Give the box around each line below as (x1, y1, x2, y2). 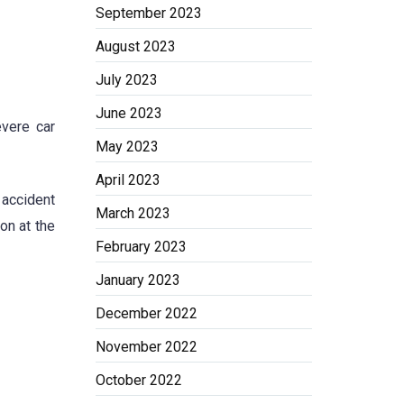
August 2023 (96, 38, 176, 55)
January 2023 (96, 271, 180, 289)
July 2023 (96, 71, 158, 88)
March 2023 (96, 205, 170, 222)
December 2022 (96, 305, 197, 322)
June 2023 (96, 105, 162, 122)
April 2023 (96, 171, 161, 188)
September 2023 (96, 5, 202, 22)
